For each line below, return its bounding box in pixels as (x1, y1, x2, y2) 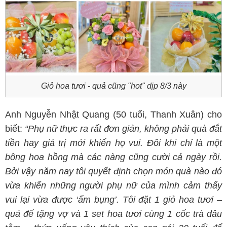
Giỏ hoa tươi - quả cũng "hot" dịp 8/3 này (41, 82, 186, 90)
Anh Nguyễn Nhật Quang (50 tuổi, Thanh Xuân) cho (5, 109, 222, 120)
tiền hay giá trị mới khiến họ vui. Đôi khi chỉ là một (5, 138, 222, 148)
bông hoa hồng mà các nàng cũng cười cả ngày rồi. (5, 152, 222, 162)
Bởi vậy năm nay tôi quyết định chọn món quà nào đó (5, 166, 222, 176)
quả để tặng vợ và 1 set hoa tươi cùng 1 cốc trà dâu (5, 209, 222, 219)
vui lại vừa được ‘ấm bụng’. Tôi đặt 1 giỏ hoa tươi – (5, 195, 222, 205)
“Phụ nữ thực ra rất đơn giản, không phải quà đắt (25, 124, 222, 134)
